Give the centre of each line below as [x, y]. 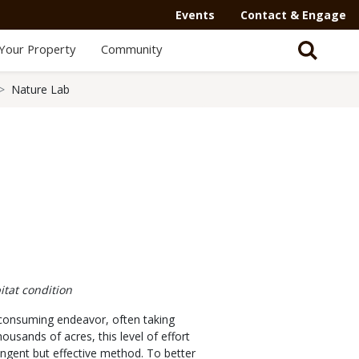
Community [131, 49]
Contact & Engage [293, 15]
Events [195, 15]
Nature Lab [40, 89]
